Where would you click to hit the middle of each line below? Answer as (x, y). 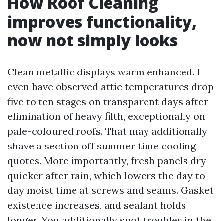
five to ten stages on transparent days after (108, 101)
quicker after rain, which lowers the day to (106, 175)
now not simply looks (92, 40)
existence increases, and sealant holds (97, 205)
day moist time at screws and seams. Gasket (110, 190)
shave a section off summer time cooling (102, 146)
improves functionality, (102, 21)
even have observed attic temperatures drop (110, 87)
